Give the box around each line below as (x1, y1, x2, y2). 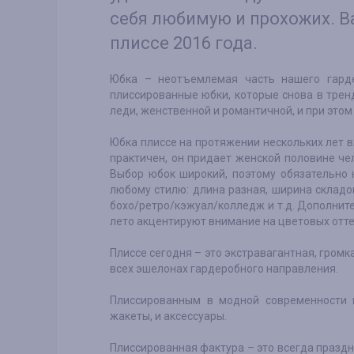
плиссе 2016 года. (110, 33, 258, 54)
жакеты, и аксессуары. (110, 310, 227, 323)
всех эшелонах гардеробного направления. (110, 262, 338, 276)
